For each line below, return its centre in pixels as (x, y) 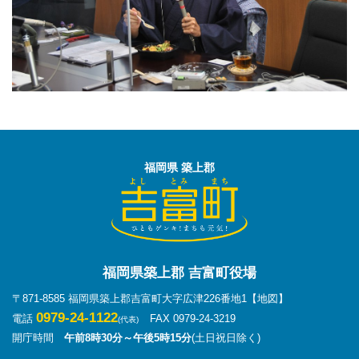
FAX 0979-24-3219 (193, 318)
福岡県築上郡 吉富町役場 (179, 272)
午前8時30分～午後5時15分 (128, 337)
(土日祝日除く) (226, 337)
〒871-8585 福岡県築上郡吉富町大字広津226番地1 (129, 298)
